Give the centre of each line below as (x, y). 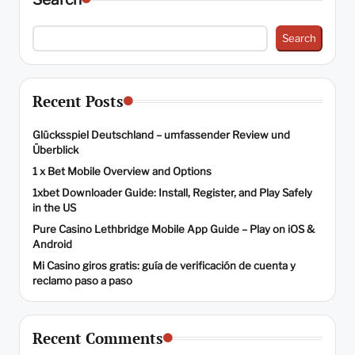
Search (299, 38)
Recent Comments (98, 338)
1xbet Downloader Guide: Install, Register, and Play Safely (172, 193)
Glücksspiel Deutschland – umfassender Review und (161, 135)
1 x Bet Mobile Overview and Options (122, 172)
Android (52, 244)
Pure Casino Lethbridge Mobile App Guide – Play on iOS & (174, 229)
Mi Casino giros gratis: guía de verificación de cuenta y (164, 266)
